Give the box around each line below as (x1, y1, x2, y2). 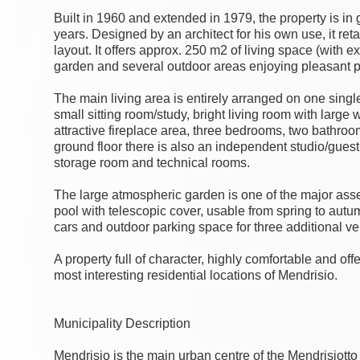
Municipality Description (54, 317, 191, 331)
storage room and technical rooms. (54, 156, 251, 170)
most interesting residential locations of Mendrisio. (54, 268, 338, 283)
